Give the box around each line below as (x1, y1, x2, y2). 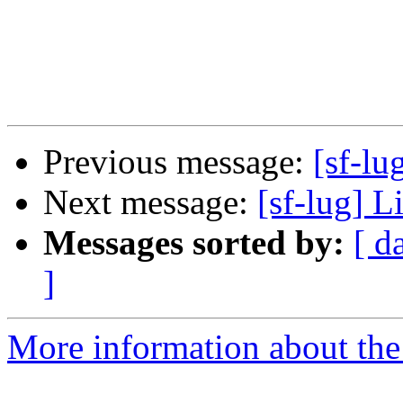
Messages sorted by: (43, 223, 345, 263)
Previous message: (43, 142, 313, 182)
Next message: (43, 183, 257, 222)
